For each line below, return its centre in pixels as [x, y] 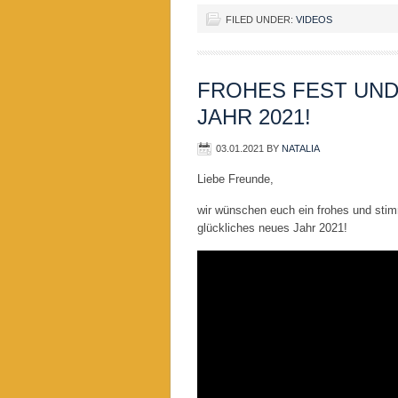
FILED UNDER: [261, 20]
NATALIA [301, 148]
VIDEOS [314, 20]
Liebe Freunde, [235, 179]
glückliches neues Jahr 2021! [272, 228]
